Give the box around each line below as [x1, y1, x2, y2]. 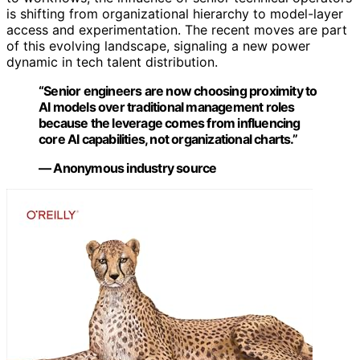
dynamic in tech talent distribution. [6, 54, 218, 71]
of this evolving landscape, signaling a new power [6, 38, 310, 55]
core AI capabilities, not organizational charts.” [39, 131, 297, 148]
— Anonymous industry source [39, 160, 217, 177]
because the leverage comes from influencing [39, 115, 301, 132]
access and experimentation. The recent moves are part [6, 22, 347, 39]
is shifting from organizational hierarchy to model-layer [6, 6, 343, 22]
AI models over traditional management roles [39, 99, 295, 116]
